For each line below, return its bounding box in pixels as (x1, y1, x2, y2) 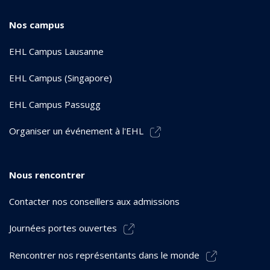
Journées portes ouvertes (9, 221, 117, 234)
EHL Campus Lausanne (9, 45, 104, 57)
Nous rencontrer (9, 168, 85, 181)
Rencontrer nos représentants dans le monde (9, 248, 199, 261)
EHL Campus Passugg (9, 98, 101, 110)
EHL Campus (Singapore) (9, 71, 112, 84)
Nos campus (9, 18, 64, 31)
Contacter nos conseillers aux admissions (9, 195, 180, 207)
